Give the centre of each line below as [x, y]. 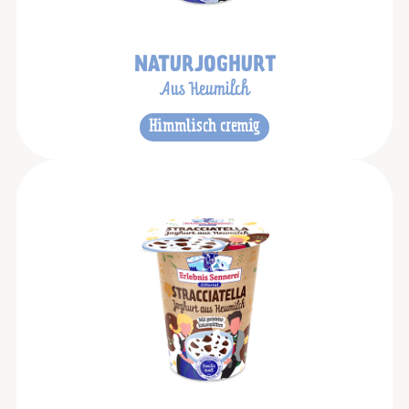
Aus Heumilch [204, 90]
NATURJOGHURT [204, 66]
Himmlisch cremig [204, 128]
